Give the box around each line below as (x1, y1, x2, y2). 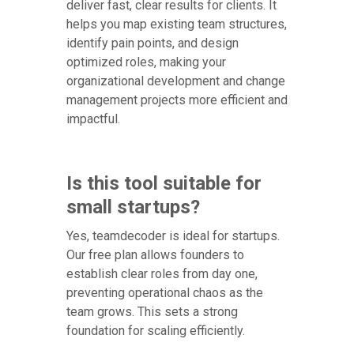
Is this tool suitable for (66, 171, 262, 194)
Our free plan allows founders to (66, 247, 244, 262)
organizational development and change (66, 73, 285, 88)
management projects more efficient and (66, 92, 288, 107)
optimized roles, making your (66, 54, 226, 70)
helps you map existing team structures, (66, 16, 287, 32)
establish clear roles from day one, (66, 265, 258, 281)
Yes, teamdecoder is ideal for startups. (66, 228, 280, 243)
